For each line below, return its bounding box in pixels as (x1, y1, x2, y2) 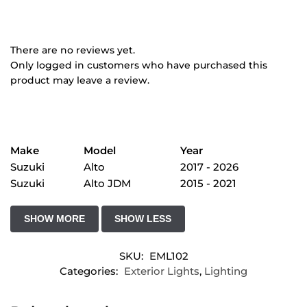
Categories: (60, 264, 121, 278)
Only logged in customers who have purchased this (10, 59, 267, 72)
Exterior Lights (124, 264, 199, 278)
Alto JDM (84, 177, 131, 191)
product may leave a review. (10, 74, 149, 87)
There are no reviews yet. (10, 44, 135, 57)
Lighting (204, 264, 247, 278)
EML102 (149, 249, 188, 262)
